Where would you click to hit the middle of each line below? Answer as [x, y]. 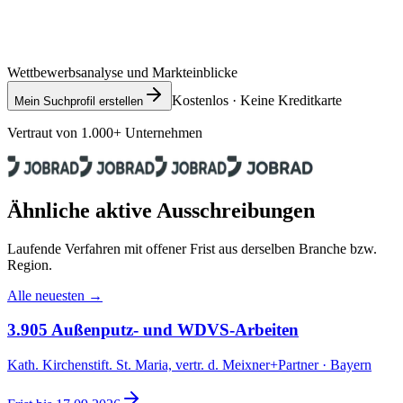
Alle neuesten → [55, 295]
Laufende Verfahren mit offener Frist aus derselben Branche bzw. [192, 248]
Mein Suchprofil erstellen [79, 101]
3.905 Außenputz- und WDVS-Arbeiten [153, 330]
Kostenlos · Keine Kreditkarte [257, 100]
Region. [30, 264]
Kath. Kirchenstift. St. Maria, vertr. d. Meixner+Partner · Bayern [189, 365]
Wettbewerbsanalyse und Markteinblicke [122, 72]
